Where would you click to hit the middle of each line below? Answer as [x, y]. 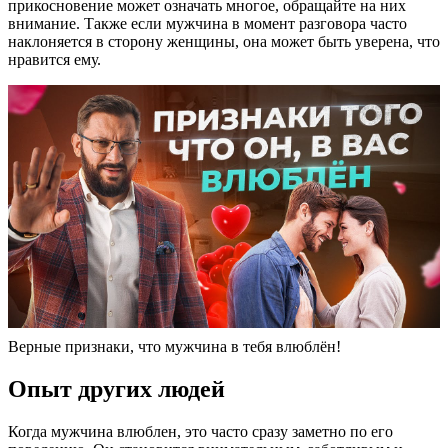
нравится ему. [54, 60]
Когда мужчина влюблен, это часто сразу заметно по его [200, 432]
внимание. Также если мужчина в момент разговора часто [207, 24]
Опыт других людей [116, 389]
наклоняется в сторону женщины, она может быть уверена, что [224, 42]
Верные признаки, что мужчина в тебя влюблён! [174, 347]
